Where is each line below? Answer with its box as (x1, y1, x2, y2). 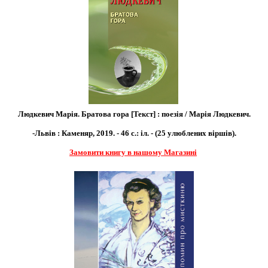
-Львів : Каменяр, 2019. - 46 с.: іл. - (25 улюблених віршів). (32, 128, 236, 138)
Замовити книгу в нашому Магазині (69, 147, 197, 157)
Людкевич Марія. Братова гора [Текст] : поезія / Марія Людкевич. (17, 109, 251, 118)
